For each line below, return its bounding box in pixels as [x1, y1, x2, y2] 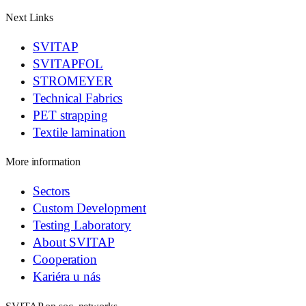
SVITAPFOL [33, 57, 104, 71]
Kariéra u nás [33, 269, 100, 283]
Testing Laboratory [33, 218, 132, 232]
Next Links [5, 12, 53, 25]
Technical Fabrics [33, 91, 123, 105]
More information [5, 156, 81, 169]
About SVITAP [33, 235, 115, 249]
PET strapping [33, 108, 108, 122]
